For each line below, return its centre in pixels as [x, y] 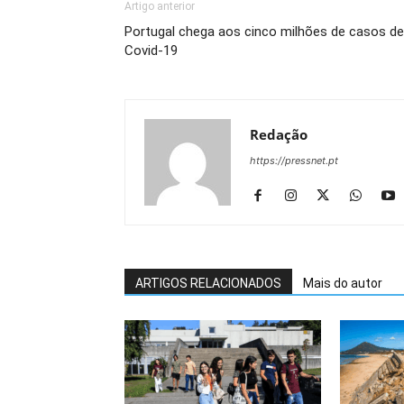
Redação [279, 134]
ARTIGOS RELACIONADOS [208, 283]
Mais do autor [343, 283]
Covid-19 [151, 50]
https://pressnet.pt [294, 161]
